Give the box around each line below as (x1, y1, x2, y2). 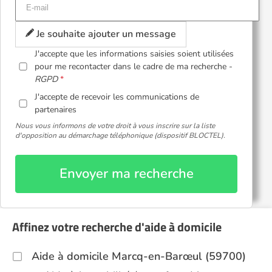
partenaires (35, 104, 77, 115)
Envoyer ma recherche (59, 165, 194, 183)
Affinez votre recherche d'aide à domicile (12, 217, 222, 236)
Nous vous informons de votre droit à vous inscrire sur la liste (15, 121, 215, 131)
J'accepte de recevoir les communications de (35, 91, 200, 103)
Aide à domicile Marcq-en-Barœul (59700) (32, 249, 246, 263)
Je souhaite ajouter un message (34, 27, 176, 41)
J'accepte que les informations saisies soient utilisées (35, 48, 234, 59)
